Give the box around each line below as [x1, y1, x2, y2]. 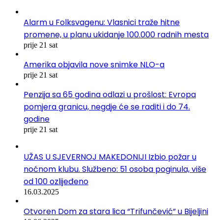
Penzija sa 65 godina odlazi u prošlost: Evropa [24, 89, 196, 101]
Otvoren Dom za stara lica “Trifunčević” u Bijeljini [24, 206, 208, 218]
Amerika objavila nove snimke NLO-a [24, 59, 165, 71]
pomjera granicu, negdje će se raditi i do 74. [24, 101, 190, 113]
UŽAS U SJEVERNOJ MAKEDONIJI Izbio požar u [24, 151, 196, 163]
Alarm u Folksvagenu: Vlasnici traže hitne [24, 17, 180, 28]
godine [24, 113, 50, 125]
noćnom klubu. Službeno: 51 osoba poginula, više [24, 164, 206, 175]
